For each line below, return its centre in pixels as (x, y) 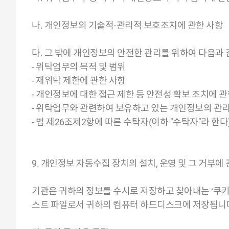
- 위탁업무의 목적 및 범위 (79, 67)
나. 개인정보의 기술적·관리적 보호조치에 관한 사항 (127, 25)
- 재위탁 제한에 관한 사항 (79, 81)
